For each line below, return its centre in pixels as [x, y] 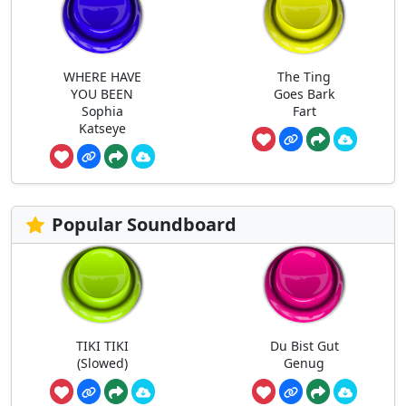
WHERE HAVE [102, 76]
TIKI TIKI [102, 345]
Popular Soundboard [144, 225]
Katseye [102, 128]
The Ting [304, 76]
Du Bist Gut [304, 345]
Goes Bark [304, 93]
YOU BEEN [102, 93]
